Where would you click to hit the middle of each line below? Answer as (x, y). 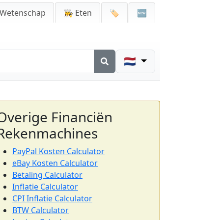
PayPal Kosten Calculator (58, 151)
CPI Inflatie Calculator (52, 198)
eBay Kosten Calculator (55, 163)
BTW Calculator (41, 210)
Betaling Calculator (47, 175)
